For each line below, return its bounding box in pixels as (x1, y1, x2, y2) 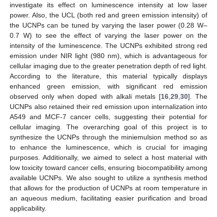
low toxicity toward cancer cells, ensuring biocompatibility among (10, 163, 207, 171)
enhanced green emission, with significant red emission (10, 82, 207, 90)
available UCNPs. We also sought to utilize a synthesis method (10, 173, 207, 182)
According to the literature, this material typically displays (10, 72, 207, 80)
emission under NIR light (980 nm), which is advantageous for (10, 51, 207, 60)
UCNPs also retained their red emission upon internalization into (10, 102, 207, 110)
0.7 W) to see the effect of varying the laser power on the (10, 31, 207, 39)
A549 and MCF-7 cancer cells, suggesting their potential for (10, 112, 207, 121)
